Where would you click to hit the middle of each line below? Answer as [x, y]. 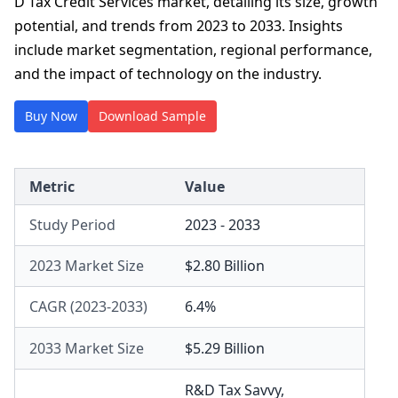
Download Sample [152, 116]
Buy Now [51, 116]
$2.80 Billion [225, 266]
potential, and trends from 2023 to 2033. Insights [179, 26]
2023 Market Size [87, 266]
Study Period [72, 225]
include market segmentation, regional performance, [193, 50]
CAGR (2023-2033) [88, 306]
